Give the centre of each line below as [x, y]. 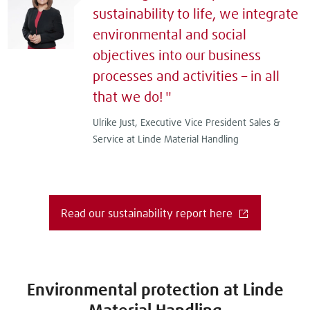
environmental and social [169, 35]
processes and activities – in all [186, 76]
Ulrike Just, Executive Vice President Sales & [186, 123]
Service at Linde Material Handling [165, 139]
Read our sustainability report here [148, 213]
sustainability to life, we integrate [195, 14]
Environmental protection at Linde [155, 290]
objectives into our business [176, 56]
